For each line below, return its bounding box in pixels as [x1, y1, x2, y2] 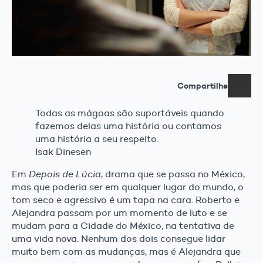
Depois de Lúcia [29, 168, 101, 180]
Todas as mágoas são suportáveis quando [35, 107, 224, 119]
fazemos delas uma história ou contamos [35, 120, 221, 132]
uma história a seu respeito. [35, 133, 159, 145]
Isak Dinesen [35, 146, 91, 158]
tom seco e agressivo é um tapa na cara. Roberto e [12, 194, 240, 206]
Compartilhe [177, 80, 228, 92]
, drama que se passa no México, [101, 168, 245, 180]
